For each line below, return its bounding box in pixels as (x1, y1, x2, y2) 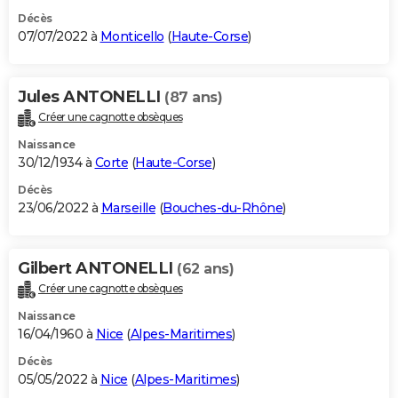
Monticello (99, 28, 164, 44)
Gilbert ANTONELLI (18, 258, 177, 278)
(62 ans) (177, 259, 234, 277)
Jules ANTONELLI (18, 86, 164, 107)
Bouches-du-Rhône (163, 199, 283, 216)
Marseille (100, 199, 155, 216)
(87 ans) (164, 88, 222, 106)
